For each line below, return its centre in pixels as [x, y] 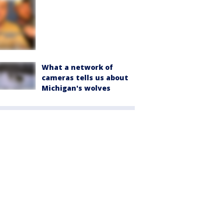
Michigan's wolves [76, 88]
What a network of [77, 67]
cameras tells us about [85, 77]
